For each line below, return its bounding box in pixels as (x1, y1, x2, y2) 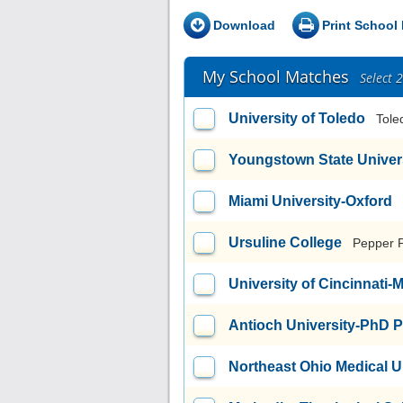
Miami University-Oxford (228, 193, 392, 209)
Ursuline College (228, 235, 342, 250)
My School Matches (202, 66, 349, 87)
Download (213, 18, 275, 32)
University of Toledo (228, 111, 365, 126)
